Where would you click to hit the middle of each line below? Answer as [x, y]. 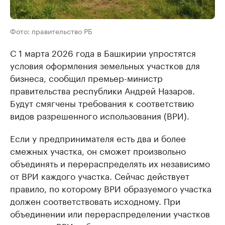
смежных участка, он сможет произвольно [98, 150]
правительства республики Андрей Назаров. [102, 90]
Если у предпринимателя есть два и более [98, 138]
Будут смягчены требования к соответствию [102, 103]
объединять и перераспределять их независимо [110, 163]
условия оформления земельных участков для [105, 65]
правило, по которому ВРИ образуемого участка [111, 188]
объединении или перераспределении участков [110, 213]
